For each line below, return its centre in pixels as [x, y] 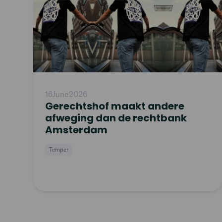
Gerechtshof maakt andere [115, 106]
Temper [59, 149]
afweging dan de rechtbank [116, 118]
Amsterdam [77, 130]
